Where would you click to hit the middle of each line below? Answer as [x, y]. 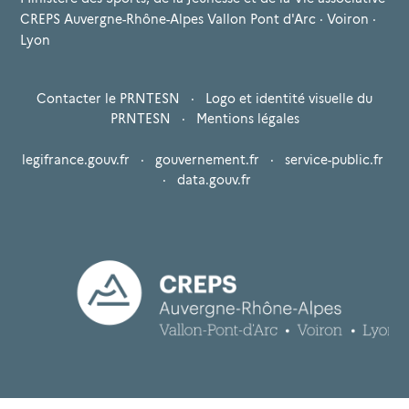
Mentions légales [247, 119]
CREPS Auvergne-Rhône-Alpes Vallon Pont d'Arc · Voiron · [198, 19]
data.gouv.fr [214, 180]
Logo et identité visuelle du [289, 99]
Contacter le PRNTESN [108, 99]
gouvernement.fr [207, 160]
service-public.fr [334, 160]
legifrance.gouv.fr [76, 160]
